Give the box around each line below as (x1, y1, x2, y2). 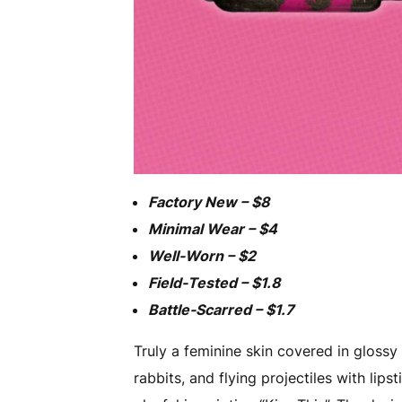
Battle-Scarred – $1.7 (148, 301, 295, 319)
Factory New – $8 (148, 193, 271, 212)
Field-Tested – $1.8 (148, 274, 282, 293)
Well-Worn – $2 (148, 247, 257, 266)
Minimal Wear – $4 (148, 220, 278, 239)
